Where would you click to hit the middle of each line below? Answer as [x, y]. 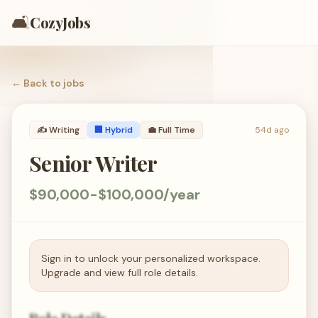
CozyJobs [60, 22]
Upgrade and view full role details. [120, 273]
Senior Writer [93, 163]
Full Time [177, 130]
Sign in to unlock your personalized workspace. [151, 258]
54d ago [272, 130]
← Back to [37, 83]
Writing [64, 130]
